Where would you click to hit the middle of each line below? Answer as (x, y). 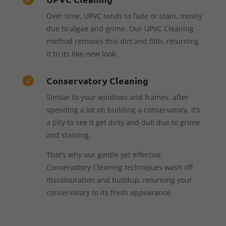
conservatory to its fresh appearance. (109, 192)
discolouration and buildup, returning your (119, 180)
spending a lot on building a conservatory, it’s (123, 109)
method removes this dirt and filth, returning (122, 41)
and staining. (68, 135)
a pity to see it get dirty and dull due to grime (123, 122)
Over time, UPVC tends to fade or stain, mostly (124, 16)
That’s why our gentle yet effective (103, 154)
